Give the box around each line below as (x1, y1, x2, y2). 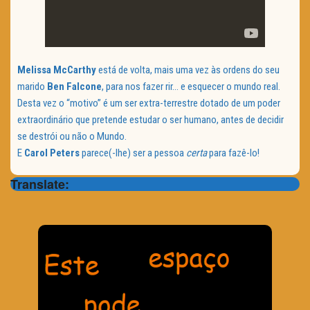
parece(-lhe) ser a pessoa (80, 146, 186, 159)
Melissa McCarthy (17, 63, 96, 76)
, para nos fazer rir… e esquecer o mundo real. (102, 80, 280, 93)
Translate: (10, 174, 69, 193)
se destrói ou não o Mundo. (17, 129, 127, 143)
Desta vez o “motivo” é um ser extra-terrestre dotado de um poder (17, 96, 280, 109)
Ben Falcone (47, 80, 102, 93)
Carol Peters (24, 146, 80, 159)
